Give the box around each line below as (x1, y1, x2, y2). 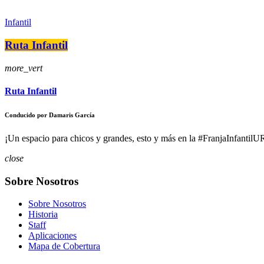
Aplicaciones (28, 230, 77, 241)
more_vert (5, 62, 42, 73)
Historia (28, 209, 58, 220)
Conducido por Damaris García (5, 111, 95, 119)
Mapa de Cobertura (28, 241, 100, 252)
